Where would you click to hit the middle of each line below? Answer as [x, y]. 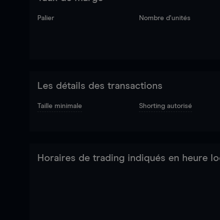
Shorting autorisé [166, 106]
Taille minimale [60, 106]
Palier [46, 18]
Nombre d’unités [165, 18]
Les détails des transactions [100, 86]
